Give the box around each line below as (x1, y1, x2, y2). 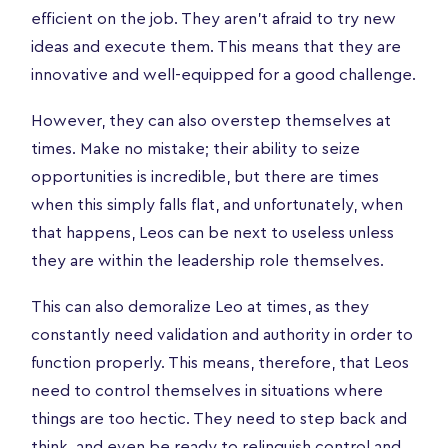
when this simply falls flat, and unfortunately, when (31, 196, 403, 213)
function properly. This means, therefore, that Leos (31, 354, 409, 371)
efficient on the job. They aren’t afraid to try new (31, 10, 396, 27)
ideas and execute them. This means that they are (31, 38, 401, 55)
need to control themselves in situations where (31, 382, 383, 399)
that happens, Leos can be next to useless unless (31, 224, 394, 241)
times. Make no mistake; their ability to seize (31, 140, 360, 157)
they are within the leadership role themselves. (31, 252, 384, 269)
